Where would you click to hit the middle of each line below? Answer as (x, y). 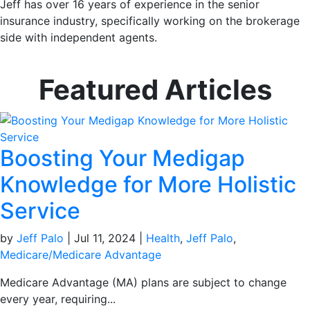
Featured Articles (155, 90)
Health (163, 238)
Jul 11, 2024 (105, 238)
